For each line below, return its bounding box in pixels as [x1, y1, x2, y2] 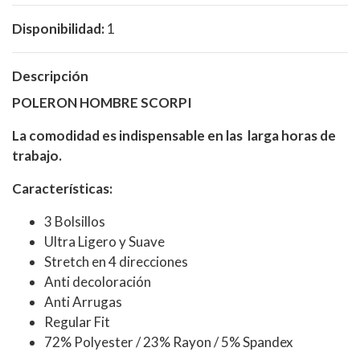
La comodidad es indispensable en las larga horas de [12, 126, 336, 144]
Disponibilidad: [12, 19, 104, 37]
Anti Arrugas [44, 292, 122, 310]
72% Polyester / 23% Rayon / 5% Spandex [44, 333, 293, 350]
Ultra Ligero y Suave [44, 232, 165, 250]
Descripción [12, 67, 88, 84]
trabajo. [12, 146, 62, 164]
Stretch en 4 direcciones [44, 252, 188, 270]
